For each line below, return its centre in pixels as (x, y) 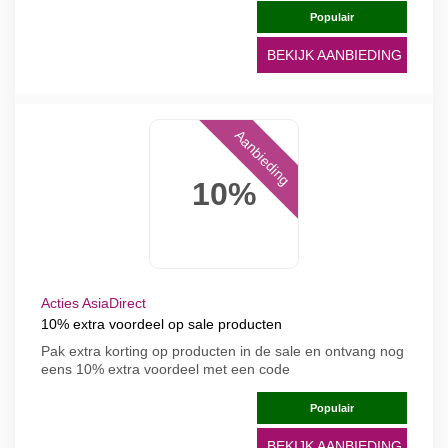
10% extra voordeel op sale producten (161, 324)
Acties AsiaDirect (93, 303)
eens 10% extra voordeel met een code (165, 369)
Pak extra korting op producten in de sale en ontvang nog (222, 351)
